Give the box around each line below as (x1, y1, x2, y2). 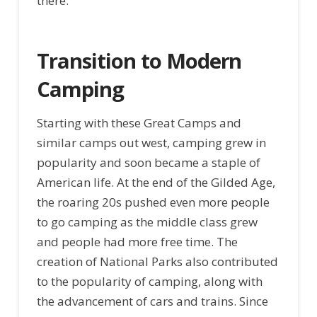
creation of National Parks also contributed (36, 253, 278, 270)
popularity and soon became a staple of (36, 154, 260, 171)
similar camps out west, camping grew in (36, 134, 266, 151)
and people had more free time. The (36, 234, 238, 250)
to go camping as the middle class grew (36, 214, 258, 231)
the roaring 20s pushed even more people (36, 194, 270, 211)
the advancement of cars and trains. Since (36, 293, 268, 310)
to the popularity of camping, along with (36, 273, 263, 290)
